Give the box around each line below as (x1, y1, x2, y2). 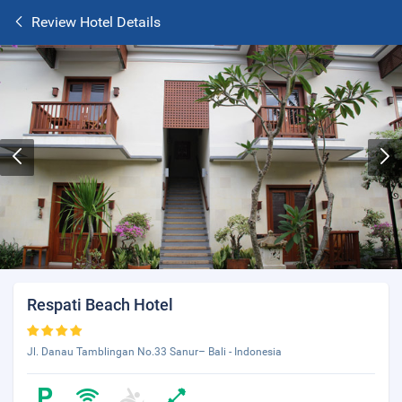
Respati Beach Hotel (27, 295, 173, 314)
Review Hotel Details (31, 13, 161, 31)
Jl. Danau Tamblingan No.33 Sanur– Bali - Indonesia (27, 345, 282, 358)
